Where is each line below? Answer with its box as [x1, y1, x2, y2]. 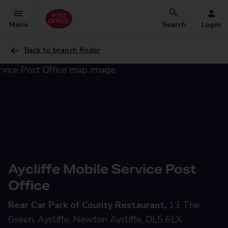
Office [8, 178, 50, 193]
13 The [169, 199, 199, 211]
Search [162, 20, 186, 30]
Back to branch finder [24, 45, 100, 55]
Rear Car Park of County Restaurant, [8, 199, 166, 211]
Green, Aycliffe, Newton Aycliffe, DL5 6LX [8, 213, 182, 225]
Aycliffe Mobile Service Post [8, 161, 196, 177]
